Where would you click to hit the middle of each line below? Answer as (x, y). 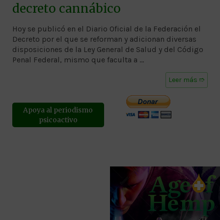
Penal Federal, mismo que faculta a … (78, 59)
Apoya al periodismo (58, 110)
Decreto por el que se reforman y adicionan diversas (104, 39)
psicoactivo (58, 120)
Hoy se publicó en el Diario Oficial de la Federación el (107, 28)
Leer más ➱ (187, 80)
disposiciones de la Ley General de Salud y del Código (108, 49)
